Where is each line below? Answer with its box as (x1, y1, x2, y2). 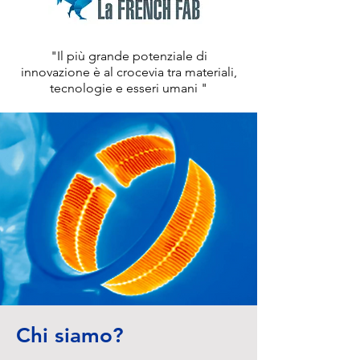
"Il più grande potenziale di (50, 48, 207, 63)
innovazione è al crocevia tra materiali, (20, 64, 237, 80)
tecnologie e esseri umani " (50, 80, 207, 96)
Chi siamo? (16, 323, 130, 348)
